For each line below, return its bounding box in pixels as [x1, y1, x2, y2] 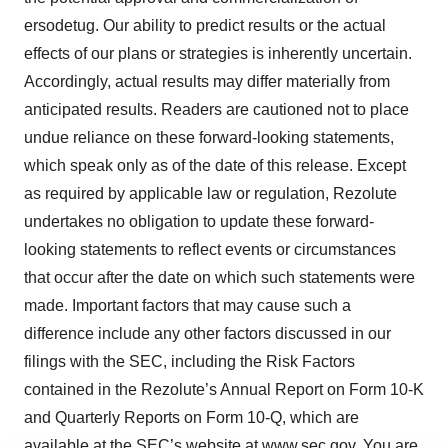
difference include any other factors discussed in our [24, 325, 391, 342]
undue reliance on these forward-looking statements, [24, 129, 394, 146]
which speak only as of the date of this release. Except [24, 157, 406, 174]
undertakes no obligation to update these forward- [24, 213, 374, 230]
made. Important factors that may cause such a [24, 297, 351, 314]
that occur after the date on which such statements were [24, 269, 415, 286]
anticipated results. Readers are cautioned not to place [24, 101, 409, 118]
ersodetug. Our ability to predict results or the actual [24, 17, 386, 34]
